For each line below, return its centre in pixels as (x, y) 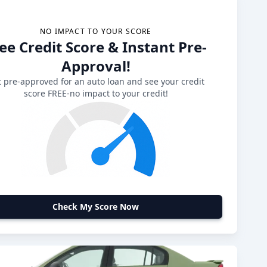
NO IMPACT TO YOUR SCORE (96, 31)
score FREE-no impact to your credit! (96, 93)
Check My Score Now (96, 207)
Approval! (96, 66)
